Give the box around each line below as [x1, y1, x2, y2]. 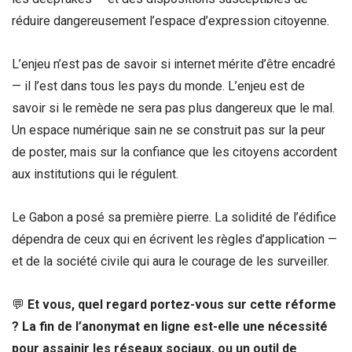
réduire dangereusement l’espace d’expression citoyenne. [12, 13, 329, 28]
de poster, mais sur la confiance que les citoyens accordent [12, 144, 337, 159]
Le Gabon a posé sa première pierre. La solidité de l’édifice [12, 210, 336, 225]
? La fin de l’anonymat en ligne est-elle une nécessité [12, 319, 328, 335]
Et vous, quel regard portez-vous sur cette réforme [27, 297, 336, 313]
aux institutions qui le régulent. [12, 166, 178, 181]
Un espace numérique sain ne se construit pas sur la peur [12, 122, 325, 137]
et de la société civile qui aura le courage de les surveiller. [12, 254, 329, 269]
